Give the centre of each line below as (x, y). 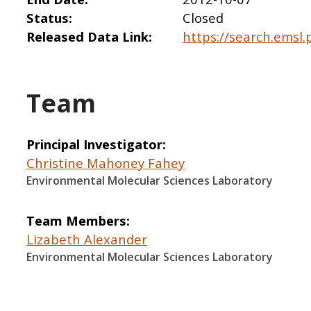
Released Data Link (87, 36)
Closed (203, 17)
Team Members (76, 221)
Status (48, 17)
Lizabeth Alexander (87, 239)
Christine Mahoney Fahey (106, 163)
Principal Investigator (94, 144)
